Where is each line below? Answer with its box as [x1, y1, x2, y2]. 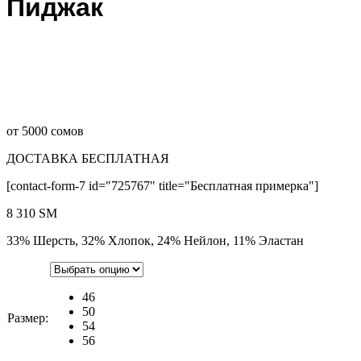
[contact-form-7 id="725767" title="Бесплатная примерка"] [6, 178, 318, 193]
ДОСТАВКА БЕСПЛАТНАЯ [6, 151, 169, 165]
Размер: [7, 310, 48, 325]
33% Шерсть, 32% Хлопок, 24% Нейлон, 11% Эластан [6, 233, 304, 247]
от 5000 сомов [6, 123, 84, 138]
